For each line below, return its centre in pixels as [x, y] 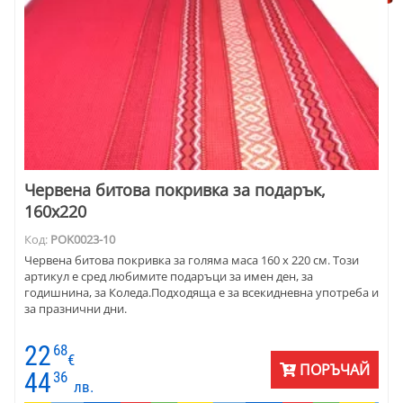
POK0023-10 [83, 239]
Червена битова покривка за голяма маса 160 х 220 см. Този [192, 260]
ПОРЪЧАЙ [333, 369]
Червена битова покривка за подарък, [175, 189]
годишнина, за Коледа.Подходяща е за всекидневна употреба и [201, 292]
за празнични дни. [77, 308]
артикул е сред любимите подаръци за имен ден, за [169, 276]
